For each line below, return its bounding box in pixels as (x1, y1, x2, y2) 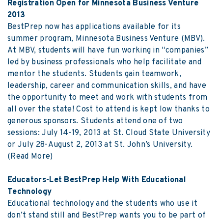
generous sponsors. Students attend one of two (7, 116, 183, 127)
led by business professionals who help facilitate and (7, 57, 201, 68)
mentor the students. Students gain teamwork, (7, 69, 182, 80)
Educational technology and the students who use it (7, 199, 198, 209)
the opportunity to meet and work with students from (7, 93, 208, 103)
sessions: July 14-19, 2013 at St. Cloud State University (7, 128, 210, 138)
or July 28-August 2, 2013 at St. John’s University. (7, 140, 193, 150)
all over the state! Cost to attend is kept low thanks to (7, 105, 210, 115)
